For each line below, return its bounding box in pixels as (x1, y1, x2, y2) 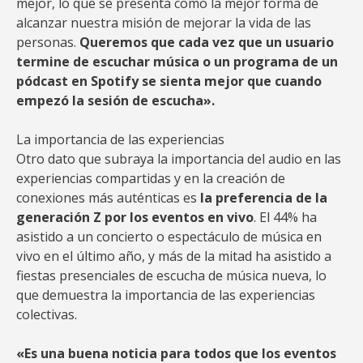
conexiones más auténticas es (16, 189, 200, 207)
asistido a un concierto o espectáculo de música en (16, 228, 322, 246)
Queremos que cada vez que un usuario (76, 33, 334, 51)
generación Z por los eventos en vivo (16, 208, 254, 226)
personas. (16, 33, 76, 51)
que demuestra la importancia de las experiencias (16, 286, 315, 304)
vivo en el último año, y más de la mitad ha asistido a (16, 247, 331, 265)
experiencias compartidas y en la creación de (16, 169, 285, 187)
